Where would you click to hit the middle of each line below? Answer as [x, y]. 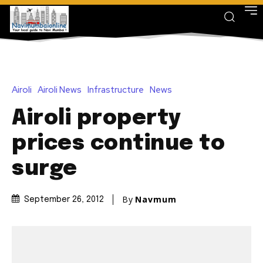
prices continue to [118, 144]
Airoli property [97, 118]
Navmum [156, 200]
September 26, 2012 [64, 200]
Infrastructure [116, 90]
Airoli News [60, 90]
